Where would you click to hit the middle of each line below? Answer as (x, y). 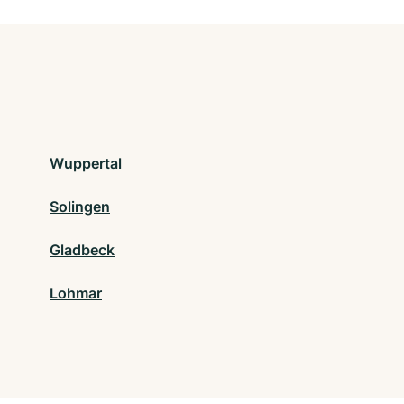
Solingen (80, 207)
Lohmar (76, 294)
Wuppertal (86, 164)
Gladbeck (82, 250)
